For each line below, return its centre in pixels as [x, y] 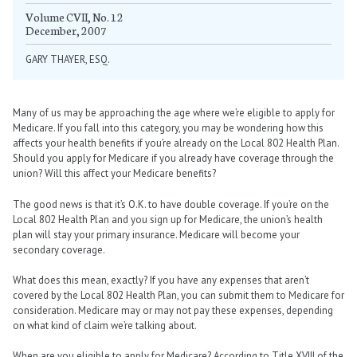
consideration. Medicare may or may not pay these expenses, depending [173, 310]
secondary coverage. [59, 249]
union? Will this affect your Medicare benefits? [114, 174]
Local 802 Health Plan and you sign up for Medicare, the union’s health [168, 219]
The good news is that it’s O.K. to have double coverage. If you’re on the [171, 204]
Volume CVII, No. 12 [75, 17]
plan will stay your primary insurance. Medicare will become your [156, 234]
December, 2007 [66, 31]
